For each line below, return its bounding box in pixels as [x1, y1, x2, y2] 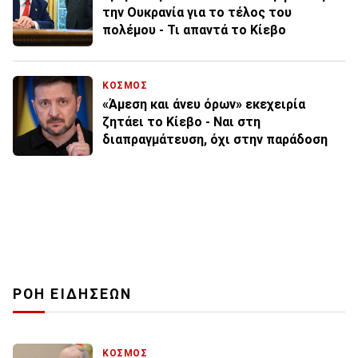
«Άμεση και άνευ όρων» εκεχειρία [102, 96, 305, 112]
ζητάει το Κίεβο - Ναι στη [102, 113, 261, 129]
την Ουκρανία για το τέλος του [102, 4, 292, 20]
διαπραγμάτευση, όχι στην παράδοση [102, 131, 328, 147]
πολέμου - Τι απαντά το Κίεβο [102, 22, 286, 38]
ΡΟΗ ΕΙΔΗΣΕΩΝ [13, 285, 133, 302]
